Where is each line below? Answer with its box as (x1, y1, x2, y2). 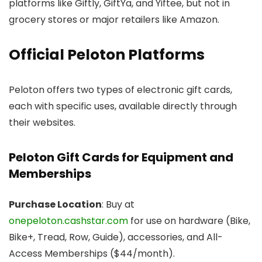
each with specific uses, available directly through (9, 99, 237, 113)
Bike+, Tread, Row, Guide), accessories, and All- (9, 230, 223, 244)
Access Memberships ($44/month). (9, 246, 175, 260)
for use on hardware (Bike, (128, 213, 250, 227)
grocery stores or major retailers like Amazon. (9, 12, 219, 26)
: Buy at (102, 197, 135, 211)
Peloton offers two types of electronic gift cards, (9, 82, 232, 96)
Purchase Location (9, 197, 102, 211)
